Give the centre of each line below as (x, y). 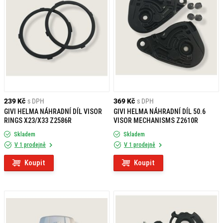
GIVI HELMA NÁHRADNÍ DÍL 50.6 (160, 111)
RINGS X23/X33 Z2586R (38, 120)
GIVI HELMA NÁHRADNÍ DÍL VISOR (53, 111)
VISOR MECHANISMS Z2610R (156, 120)
